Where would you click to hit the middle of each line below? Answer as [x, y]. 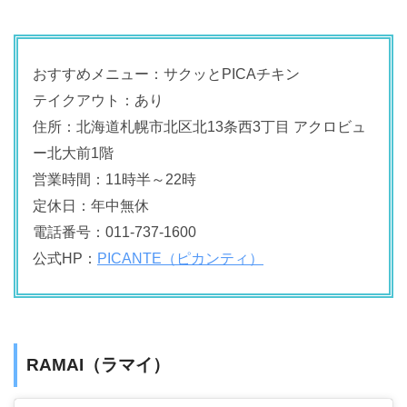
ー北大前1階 [73, 153]
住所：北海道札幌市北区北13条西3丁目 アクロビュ [199, 126]
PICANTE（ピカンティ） [180, 258]
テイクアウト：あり [98, 100]
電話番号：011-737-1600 [114, 232]
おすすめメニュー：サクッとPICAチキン [166, 74]
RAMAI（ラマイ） [98, 364]
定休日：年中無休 [91, 205]
